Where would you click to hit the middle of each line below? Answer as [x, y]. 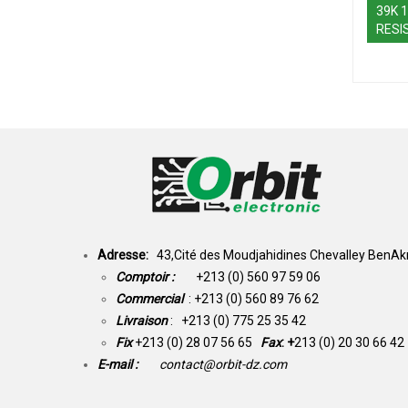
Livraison [143, 320]
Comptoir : [156, 276]
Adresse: [127, 255]
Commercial [149, 298]
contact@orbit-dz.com [222, 364]
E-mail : [127, 364]
